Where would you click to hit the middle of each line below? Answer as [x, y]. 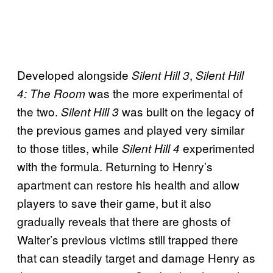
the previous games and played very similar [131, 129]
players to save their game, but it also [114, 202]
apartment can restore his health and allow [128, 184]
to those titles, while [69, 147]
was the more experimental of [164, 93]
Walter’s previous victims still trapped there [128, 239]
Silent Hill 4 [151, 148]
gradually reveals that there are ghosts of [124, 221]
